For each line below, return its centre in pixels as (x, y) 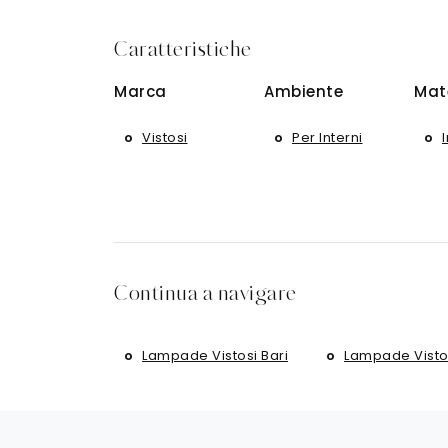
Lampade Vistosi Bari (215, 355)
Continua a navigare (205, 294)
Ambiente (303, 91)
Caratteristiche (183, 50)
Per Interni (327, 137)
